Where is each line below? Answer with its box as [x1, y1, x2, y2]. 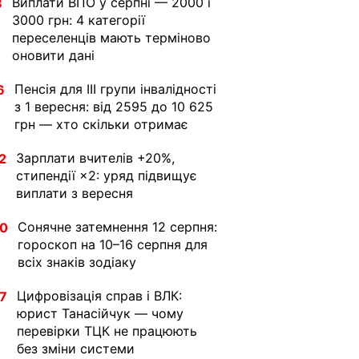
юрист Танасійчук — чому [17, 305, 184, 321]
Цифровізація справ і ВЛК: [17, 288, 182, 304]
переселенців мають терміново [12, 30, 211, 46]
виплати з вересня [16, 185, 133, 201]
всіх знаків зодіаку [18, 254, 136, 270]
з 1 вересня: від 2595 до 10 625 [14, 99, 213, 115]
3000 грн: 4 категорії [12, 12, 145, 28]
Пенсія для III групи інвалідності [14, 81, 216, 97]
